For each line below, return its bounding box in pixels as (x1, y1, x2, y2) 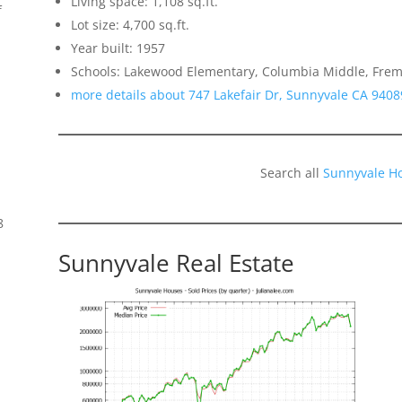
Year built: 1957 (70, 39, 165, 57)
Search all (260, 164, 324, 182)
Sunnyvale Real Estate (57, 247, 294, 280)
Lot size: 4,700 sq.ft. (70, 16, 189, 34)
